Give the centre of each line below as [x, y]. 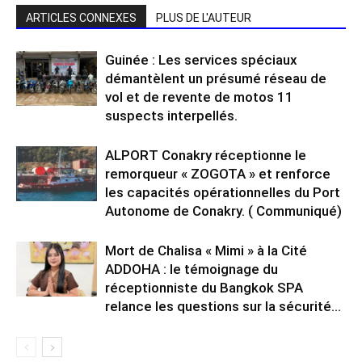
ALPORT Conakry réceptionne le [206, 155]
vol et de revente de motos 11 [199, 97]
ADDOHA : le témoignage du [192, 269]
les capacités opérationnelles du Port [223, 192]
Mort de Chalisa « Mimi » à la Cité [206, 250]
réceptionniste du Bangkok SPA [204, 287]
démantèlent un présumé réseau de [216, 78]
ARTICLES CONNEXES [81, 17]
